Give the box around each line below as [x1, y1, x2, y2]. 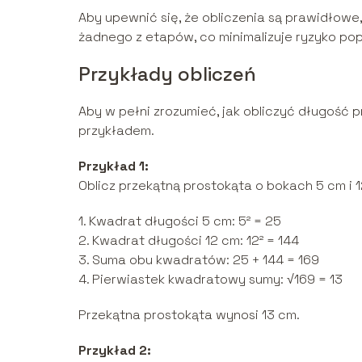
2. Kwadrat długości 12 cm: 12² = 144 [78, 231, 299, 249]
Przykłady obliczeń [78, 61, 256, 86]
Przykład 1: [78, 157, 149, 175]
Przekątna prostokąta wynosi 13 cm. [78, 305, 300, 323]
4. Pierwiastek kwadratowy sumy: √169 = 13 [78, 270, 343, 288]
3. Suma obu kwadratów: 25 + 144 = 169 [78, 250, 319, 268]
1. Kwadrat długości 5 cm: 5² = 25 [78, 212, 281, 229]
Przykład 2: [78, 341, 151, 359]
